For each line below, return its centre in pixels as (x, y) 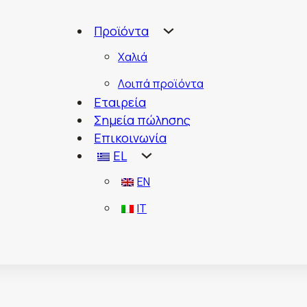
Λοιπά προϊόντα (161, 83)
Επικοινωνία (131, 137)
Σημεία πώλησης (143, 120)
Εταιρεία (120, 102)
